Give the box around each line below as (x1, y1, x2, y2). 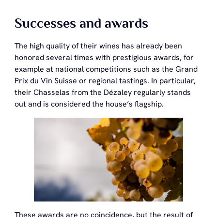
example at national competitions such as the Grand (15, 64, 198, 75)
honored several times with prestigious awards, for (15, 52, 194, 63)
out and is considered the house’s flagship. (15, 99, 164, 109)
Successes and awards (15, 14, 148, 35)
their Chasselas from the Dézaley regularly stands (15, 87, 191, 98)
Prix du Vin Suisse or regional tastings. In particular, (15, 76, 196, 86)
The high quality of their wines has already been (15, 41, 182, 51)
